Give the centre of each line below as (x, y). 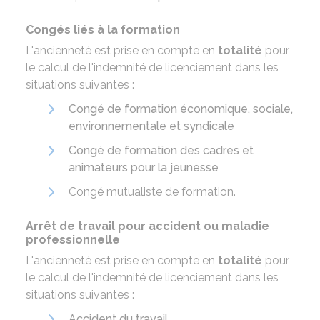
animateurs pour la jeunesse (144, 167)
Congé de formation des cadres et (161, 150)
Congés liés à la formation (103, 30)
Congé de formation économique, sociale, (181, 109)
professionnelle (73, 240)
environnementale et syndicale (151, 126)
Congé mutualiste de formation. (152, 192)
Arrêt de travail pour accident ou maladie (147, 226)
